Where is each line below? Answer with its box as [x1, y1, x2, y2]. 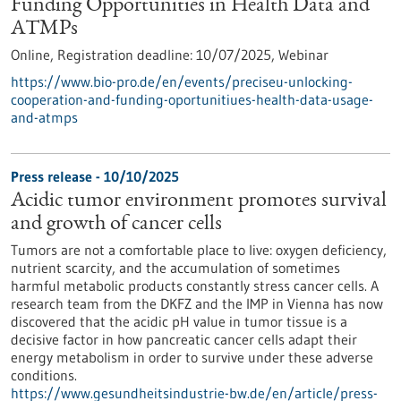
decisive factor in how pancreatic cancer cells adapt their [11, 330, 357, 348]
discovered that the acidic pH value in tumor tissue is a [11, 312, 347, 330]
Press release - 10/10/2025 [11, 167, 179, 185]
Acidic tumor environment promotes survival [11, 191, 387, 212]
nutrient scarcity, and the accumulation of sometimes [11, 259, 340, 277]
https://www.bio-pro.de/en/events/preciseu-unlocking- [11, 73, 353, 90]
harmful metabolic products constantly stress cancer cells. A [11, 277, 379, 294]
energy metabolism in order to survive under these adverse [11, 348, 373, 366]
